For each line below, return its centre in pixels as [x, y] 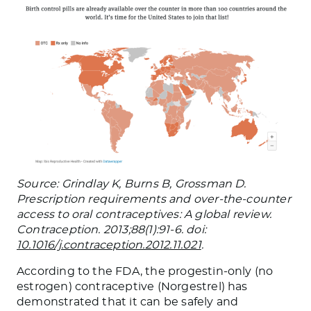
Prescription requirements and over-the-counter [154, 199]
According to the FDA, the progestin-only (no [145, 271]
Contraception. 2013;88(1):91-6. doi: [111, 229]
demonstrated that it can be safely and [128, 302]
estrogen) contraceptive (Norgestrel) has [132, 286]
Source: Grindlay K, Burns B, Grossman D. [132, 184]
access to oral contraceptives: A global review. [144, 214]
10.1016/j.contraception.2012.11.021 [109, 245]
